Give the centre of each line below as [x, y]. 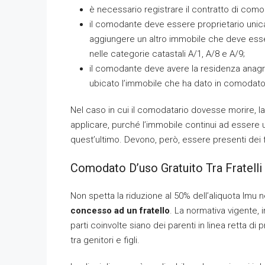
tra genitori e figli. [105, 240]
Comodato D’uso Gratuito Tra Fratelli [166, 168]
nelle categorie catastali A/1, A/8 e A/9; [167, 54]
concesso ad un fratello [120, 211]
